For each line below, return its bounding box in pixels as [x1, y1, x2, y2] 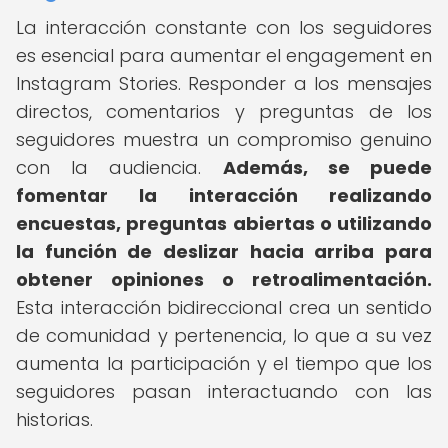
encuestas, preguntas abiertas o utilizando [16, 211, 432, 236]
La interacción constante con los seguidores [16, 15, 432, 40]
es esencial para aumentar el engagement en [16, 43, 432, 68]
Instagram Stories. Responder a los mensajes [16, 71, 432, 96]
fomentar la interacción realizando [16, 183, 432, 208]
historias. [16, 407, 93, 432]
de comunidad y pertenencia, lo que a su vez [16, 323, 432, 348]
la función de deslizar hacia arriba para [16, 239, 432, 264]
